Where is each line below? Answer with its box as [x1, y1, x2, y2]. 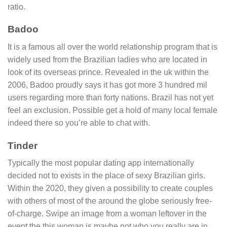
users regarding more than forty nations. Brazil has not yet [8, 93, 213, 102]
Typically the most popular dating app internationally [8, 159, 194, 168]
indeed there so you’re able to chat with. [8, 118, 150, 127]
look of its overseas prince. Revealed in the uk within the [8, 67, 209, 77]
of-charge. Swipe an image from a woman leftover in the [8, 209, 207, 218]
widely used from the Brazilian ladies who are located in [8, 55, 207, 64]
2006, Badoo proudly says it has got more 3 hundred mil [8, 80, 207, 89]
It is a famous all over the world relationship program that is [8, 42, 217, 51]
